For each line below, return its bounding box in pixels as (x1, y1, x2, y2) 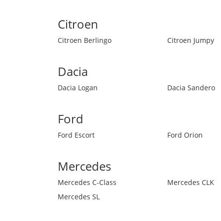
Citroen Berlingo (58, 36, 111, 45)
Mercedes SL (58, 192, 100, 201)
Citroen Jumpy (167, 36, 214, 45)
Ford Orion (167, 130, 203, 140)
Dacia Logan (58, 83, 98, 92)
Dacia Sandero (167, 83, 215, 92)
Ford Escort (58, 130, 95, 140)
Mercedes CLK (167, 178, 214, 187)
